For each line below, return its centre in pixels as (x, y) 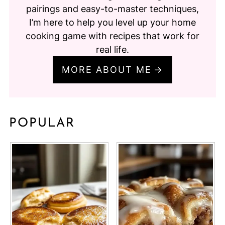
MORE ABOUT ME (107, 70)
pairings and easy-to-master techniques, (113, 9)
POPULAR (42, 124)
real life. (113, 50)
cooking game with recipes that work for (113, 36)
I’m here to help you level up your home (113, 23)
